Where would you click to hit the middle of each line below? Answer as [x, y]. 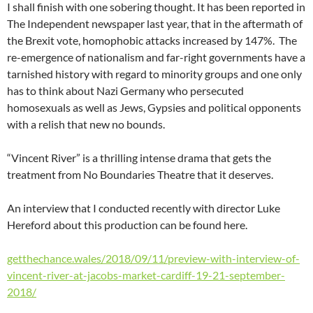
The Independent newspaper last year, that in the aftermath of [155, 24]
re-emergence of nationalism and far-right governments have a [156, 57]
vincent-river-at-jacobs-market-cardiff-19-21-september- [146, 275]
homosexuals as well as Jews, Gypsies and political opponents [154, 108]
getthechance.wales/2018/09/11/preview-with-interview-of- [153, 259]
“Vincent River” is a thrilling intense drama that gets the [139, 158]
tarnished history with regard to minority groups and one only [154, 74]
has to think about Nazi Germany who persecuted [125, 91]
